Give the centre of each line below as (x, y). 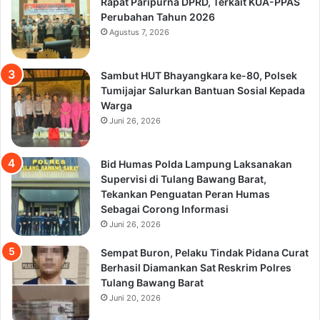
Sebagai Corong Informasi (165, 209)
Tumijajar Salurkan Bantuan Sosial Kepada (203, 90)
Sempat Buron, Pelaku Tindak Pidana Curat (205, 252)
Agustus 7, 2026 (139, 32)
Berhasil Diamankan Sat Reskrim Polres (196, 267)
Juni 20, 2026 (135, 297)
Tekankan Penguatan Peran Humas (185, 194)
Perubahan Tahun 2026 (158, 16)
